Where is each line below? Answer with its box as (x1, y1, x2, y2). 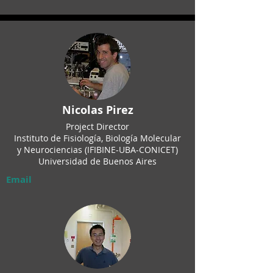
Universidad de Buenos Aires (38, 155, 157, 167)
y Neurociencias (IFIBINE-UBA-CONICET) (17, 144, 178, 155)
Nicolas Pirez (62, 102, 133, 118)
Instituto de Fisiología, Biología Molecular (14, 132, 181, 144)
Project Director (66, 121, 129, 132)
